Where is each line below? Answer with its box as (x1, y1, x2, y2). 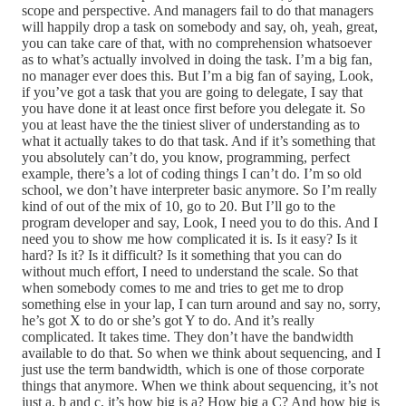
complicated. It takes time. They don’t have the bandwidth (22, 329, 353, 345)
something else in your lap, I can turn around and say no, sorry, (22, 296, 381, 313)
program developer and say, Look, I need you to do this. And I (22, 215, 378, 231)
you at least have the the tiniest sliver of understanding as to (22, 117, 360, 133)
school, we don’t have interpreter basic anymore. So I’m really (22, 182, 377, 198)
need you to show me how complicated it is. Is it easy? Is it (22, 231, 357, 247)
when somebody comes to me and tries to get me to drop (22, 280, 343, 296)
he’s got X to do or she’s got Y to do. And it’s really (22, 313, 314, 329)
